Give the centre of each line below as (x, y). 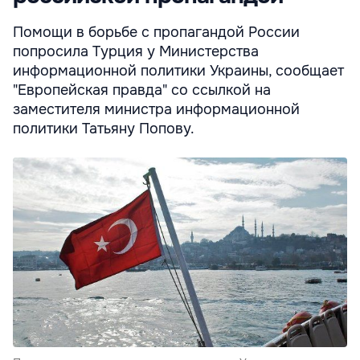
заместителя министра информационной (156, 110)
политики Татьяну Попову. (104, 129)
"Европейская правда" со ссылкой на (142, 90)
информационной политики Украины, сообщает (178, 71)
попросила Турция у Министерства (136, 52)
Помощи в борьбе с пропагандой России (156, 33)
